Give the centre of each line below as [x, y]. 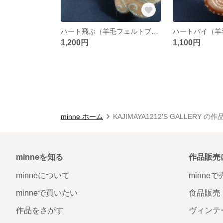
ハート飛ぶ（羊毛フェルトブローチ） [155, 31]
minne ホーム [82, 116]
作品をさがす [40, 210]
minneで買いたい [47, 193]
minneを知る [40, 157]
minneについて [43, 175]
